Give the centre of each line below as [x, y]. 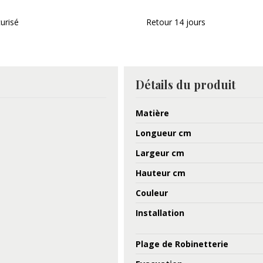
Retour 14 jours [176, 22]
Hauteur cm [160, 173]
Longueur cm [163, 133]
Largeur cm [160, 153]
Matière [152, 113]
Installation [160, 213]
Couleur [151, 193]
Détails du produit [185, 85]
